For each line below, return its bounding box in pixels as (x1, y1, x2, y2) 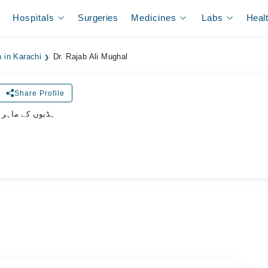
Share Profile (14, 89, 65, 98)
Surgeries (78, 13, 118, 23)
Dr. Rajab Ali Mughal (53, 53, 128, 61)
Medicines (131, 13, 177, 23)
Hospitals (13, 13, 55, 23)
